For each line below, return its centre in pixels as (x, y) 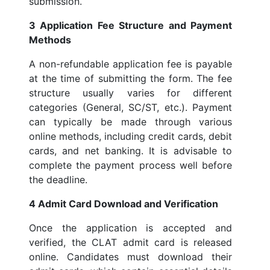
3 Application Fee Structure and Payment (130, 26)
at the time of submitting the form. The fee (130, 79)
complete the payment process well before (130, 165)
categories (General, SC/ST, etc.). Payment (130, 108)
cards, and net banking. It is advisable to (130, 151)
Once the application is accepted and (130, 228)
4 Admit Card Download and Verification (124, 204)
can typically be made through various (130, 122)
